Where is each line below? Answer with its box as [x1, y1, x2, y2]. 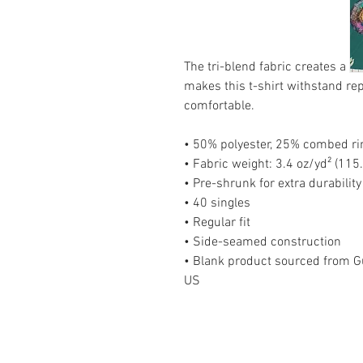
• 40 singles [184, 195, 250, 211]
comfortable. [184, 98, 254, 114]
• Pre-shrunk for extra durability [184, 176, 361, 192]
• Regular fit [184, 215, 250, 231]
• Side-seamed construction [184, 234, 341, 250]
